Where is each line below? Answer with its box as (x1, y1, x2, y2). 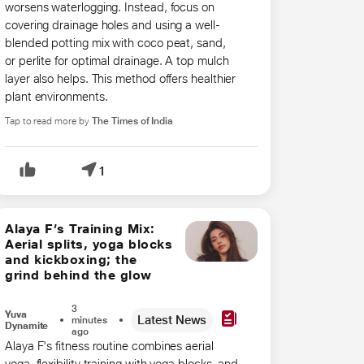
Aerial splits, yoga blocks (5, 236, 172, 253)
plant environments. (5, 89, 108, 104)
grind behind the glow (5, 267, 152, 284)
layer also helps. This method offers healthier (5, 71, 236, 86)
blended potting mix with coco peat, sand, (5, 36, 226, 50)
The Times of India (92, 115, 174, 128)
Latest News (137, 312, 207, 327)
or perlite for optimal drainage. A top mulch (5, 54, 229, 68)
